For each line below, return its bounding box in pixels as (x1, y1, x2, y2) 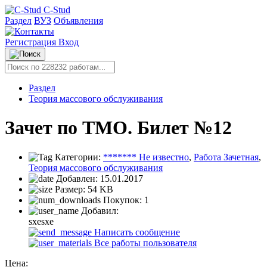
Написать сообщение (92, 226, 180, 237)
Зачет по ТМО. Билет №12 (5, 117, 232, 139)
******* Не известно (103, 151, 189, 162)
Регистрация (5, 37, 58, 47)
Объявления (54, 15, 103, 26)
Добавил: (79, 205, 119, 216)
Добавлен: (54, 173, 100, 184)
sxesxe (29, 216, 54, 226)
